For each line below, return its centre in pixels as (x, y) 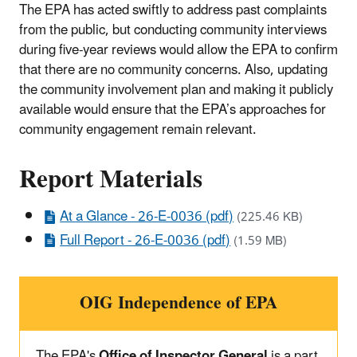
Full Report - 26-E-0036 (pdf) (145, 240)
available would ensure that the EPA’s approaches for (173, 110)
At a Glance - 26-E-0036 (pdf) (147, 217)
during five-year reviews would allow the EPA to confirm (178, 51)
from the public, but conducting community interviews (173, 31)
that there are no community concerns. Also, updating (173, 71)
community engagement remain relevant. (138, 130)
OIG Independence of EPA (178, 303)
